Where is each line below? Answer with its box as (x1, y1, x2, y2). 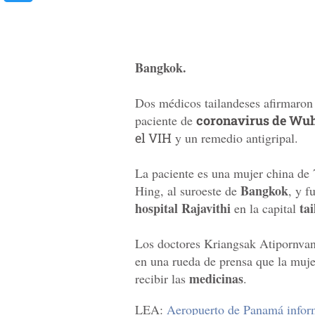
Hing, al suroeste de (135, 182, 240, 200)
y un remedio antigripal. (172, 129, 298, 147)
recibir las (135, 270, 189, 288)
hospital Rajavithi (135, 199, 231, 218)
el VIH (135, 129, 172, 147)
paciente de (135, 112, 196, 129)
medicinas (189, 269, 243, 288)
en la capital (231, 200, 300, 217)
